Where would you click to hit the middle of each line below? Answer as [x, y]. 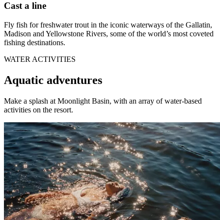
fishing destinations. [35, 42]
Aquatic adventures [53, 80]
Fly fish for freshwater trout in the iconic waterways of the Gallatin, [108, 25]
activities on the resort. [39, 110]
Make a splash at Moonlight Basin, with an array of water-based [103, 101]
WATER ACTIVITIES [40, 59]
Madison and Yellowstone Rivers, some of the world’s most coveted [109, 33]
